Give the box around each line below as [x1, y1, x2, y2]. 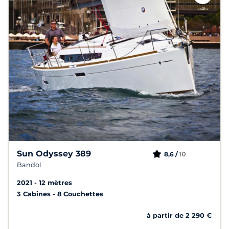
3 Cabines [17, 190, 53, 198]
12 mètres [39, 179, 72, 187]
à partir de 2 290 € [147, 212, 212, 220]
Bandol [17, 161, 41, 169]
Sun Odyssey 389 [17, 149, 91, 159]
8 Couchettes [57, 190, 103, 198]
